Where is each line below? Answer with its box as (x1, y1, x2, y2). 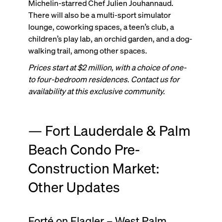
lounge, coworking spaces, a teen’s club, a (28, 21, 174, 32)
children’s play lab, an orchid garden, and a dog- (28, 33, 192, 44)
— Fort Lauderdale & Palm (28, 121, 190, 139)
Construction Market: (28, 159, 159, 177)
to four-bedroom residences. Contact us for (28, 73, 179, 84)
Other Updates (28, 177, 120, 196)
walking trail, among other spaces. (28, 45, 147, 55)
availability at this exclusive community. (28, 85, 166, 96)
